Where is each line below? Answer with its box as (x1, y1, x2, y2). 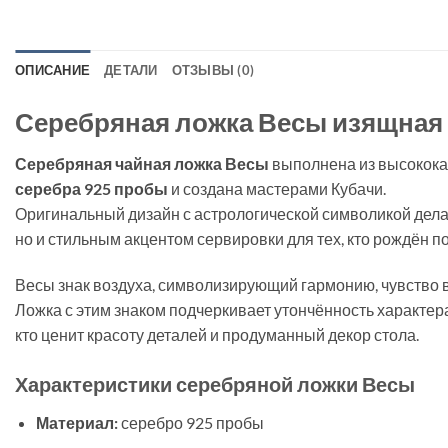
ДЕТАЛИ (104, 61, 158, 78)
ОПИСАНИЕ (15, 61, 91, 78)
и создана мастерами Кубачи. (168, 179, 386, 199)
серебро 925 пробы (117, 413, 264, 433)
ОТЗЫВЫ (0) (171, 61, 255, 78)
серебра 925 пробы (15, 179, 168, 199)
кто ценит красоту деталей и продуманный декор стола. (15, 325, 419, 345)
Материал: (35, 413, 118, 433)
